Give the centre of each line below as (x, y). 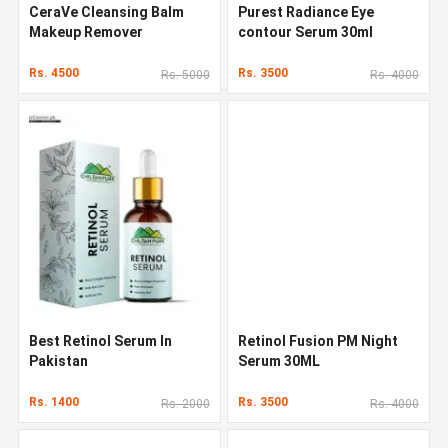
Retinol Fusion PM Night (318, 340)
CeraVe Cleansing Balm (106, 11)
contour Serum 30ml (305, 31)
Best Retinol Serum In (100, 340)
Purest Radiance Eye (306, 11)
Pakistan (58, 360)
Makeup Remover (86, 31)
